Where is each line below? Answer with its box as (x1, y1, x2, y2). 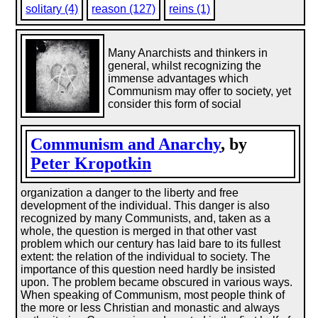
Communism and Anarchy (31, 135, 221, 153)
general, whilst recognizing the (108, 60, 262, 72)
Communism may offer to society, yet (108, 85, 292, 97)
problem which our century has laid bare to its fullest (21, 238, 281, 250)
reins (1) (169, 3, 211, 15)
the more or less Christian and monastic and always (21, 302, 280, 314)
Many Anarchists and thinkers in (108, 47, 268, 59)
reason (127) (92, 3, 156, 15)
